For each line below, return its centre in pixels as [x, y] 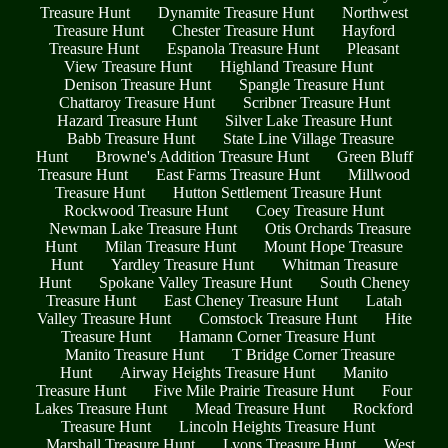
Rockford [383, 408]
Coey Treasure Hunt [320, 210]
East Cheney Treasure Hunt [251, 300]
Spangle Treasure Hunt [311, 84]
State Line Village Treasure [308, 138]
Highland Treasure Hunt [296, 66]
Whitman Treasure [339, 264]
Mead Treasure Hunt [260, 408]
